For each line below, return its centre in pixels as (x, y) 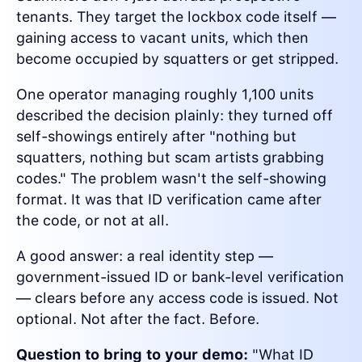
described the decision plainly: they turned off (175, 116)
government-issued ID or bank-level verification (180, 277)
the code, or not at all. (93, 221)
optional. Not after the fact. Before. (138, 319)
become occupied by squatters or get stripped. (177, 59)
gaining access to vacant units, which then (162, 38)
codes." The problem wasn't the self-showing (171, 179)
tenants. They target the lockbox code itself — (176, 17)
